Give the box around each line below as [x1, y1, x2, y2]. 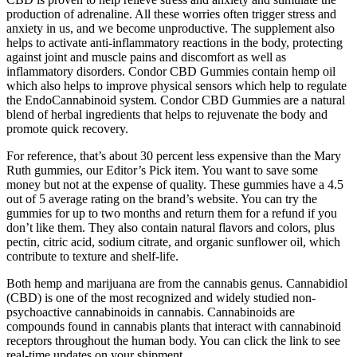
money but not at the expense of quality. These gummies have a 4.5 [6, 177, 343, 191]
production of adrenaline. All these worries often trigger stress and [6, 6, 336, 21]
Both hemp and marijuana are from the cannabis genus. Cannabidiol [6, 276, 347, 290]
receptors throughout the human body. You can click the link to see [6, 333, 340, 347]
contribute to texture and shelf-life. [6, 249, 178, 263]
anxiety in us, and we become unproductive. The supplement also [6, 21, 335, 35]
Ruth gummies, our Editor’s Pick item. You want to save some [6, 163, 318, 177]
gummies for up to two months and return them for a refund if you [6, 206, 337, 220]
